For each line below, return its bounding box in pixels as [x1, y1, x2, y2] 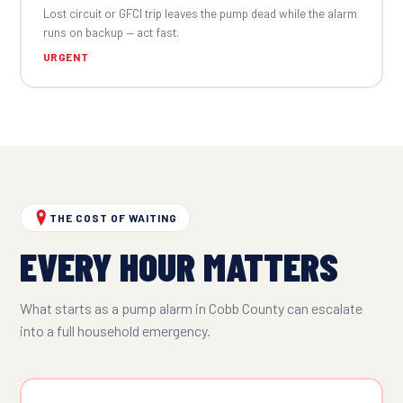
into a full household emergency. [20, 322, 210, 339]
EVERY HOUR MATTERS [20, 242, 338, 290]
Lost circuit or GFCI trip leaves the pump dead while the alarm [42, 4, 357, 21]
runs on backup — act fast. [42, 23, 179, 40]
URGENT [42, 49, 89, 63]
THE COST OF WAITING [49, 211, 178, 224]
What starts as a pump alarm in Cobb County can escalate [20, 300, 363, 317]
